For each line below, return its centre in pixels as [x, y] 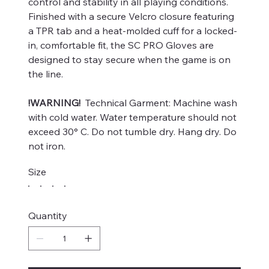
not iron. [47, 146]
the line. [46, 74]
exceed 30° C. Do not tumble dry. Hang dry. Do [132, 132]
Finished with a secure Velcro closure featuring [131, 17]
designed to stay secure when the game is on [129, 60]
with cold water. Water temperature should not [132, 117]
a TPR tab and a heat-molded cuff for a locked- [133, 31]
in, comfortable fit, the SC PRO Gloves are [121, 45]
